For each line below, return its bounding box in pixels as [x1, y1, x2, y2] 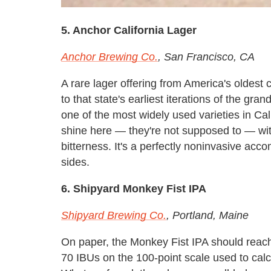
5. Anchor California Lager [61, 24, 197, 37]
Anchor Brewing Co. [61, 51, 158, 64]
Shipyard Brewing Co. [61, 209, 166, 222]
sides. [61, 156, 90, 169]
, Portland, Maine [166, 209, 249, 222]
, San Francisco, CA [158, 51, 255, 64]
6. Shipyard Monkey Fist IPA [61, 183, 206, 195]
